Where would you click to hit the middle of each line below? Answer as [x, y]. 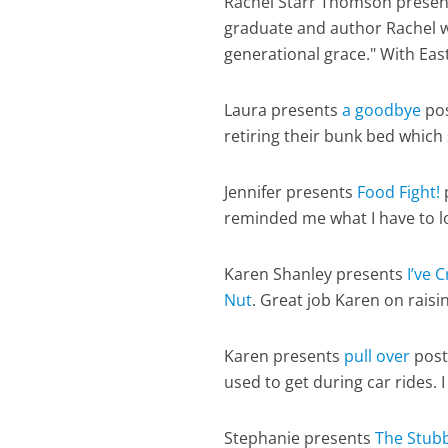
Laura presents [283, 110]
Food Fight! [399, 192]
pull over [377, 356]
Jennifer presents [291, 192]
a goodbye [382, 110]
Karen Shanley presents [316, 274]
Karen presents [284, 356]
